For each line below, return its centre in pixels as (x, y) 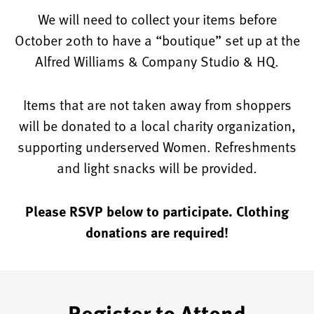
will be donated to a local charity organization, (157, 125)
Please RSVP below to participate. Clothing (157, 211)
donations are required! (157, 232)
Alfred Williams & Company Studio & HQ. (157, 61)
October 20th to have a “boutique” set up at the (157, 40)
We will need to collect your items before (157, 19)
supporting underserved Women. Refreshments (157, 146)
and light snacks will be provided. (157, 168)
